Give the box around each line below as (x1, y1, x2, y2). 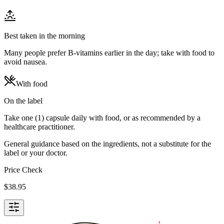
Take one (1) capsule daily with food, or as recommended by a (4, 113, 200, 122)
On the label (4, 96, 42, 105)
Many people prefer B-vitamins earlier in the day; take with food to (4, 48, 214, 57)
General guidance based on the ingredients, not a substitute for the (4, 139, 211, 148)
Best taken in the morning (4, 31, 85, 40)
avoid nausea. (4, 57, 47, 66)
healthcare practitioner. (4, 122, 75, 131)
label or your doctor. (4, 148, 67, 157)
